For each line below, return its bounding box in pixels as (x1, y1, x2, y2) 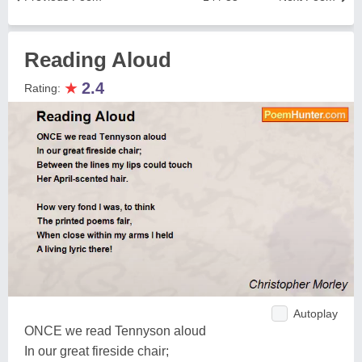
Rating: (24, 82, 64, 95)
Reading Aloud (24, 48, 171, 72)
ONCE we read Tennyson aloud (24, 323, 206, 338)
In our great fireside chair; (24, 343, 169, 358)
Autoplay (293, 306, 338, 320)
